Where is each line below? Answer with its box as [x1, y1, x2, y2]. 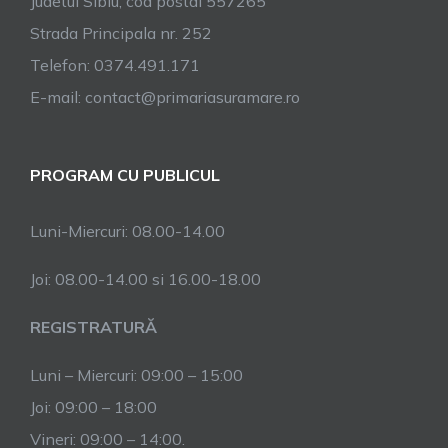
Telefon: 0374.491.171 [30, 54, 200, 75]
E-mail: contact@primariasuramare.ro [30, 86, 300, 107]
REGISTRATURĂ [30, 316, 157, 337]
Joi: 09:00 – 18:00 [30, 396, 157, 417]
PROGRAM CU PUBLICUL [30, 164, 220, 185]
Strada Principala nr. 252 [30, 22, 212, 43]
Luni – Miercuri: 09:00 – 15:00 [30, 364, 243, 385]
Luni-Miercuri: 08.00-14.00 [30, 220, 225, 241]
